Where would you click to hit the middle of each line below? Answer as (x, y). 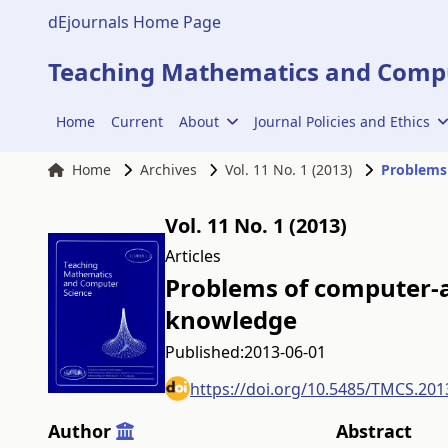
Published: (205, 352)
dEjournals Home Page (134, 22)
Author (82, 431)
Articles (193, 256)
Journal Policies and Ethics (341, 121)
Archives (168, 169)
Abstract (373, 431)
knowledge (231, 319)
